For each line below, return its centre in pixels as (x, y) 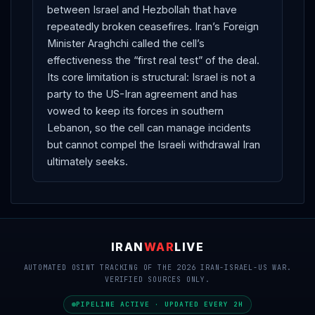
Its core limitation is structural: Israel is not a (151, 77)
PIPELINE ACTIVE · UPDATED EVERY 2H (160, 304)
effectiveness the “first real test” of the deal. (153, 60)
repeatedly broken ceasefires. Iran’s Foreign (153, 26)
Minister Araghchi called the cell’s (126, 43)
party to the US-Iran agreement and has (142, 94)
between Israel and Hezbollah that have (142, 9)
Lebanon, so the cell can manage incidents (149, 127)
